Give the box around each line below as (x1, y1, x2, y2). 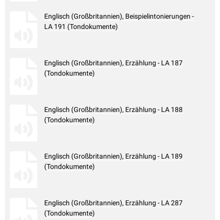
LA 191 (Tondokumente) (44, 23, 118, 31)
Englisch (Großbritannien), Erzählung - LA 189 (44, 152, 183, 161)
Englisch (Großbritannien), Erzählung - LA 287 (44, 199, 183, 207)
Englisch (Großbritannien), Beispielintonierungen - (44, 12, 194, 21)
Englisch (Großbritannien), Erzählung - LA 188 (44, 106, 183, 114)
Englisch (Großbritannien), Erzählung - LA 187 (44, 59, 183, 67)
